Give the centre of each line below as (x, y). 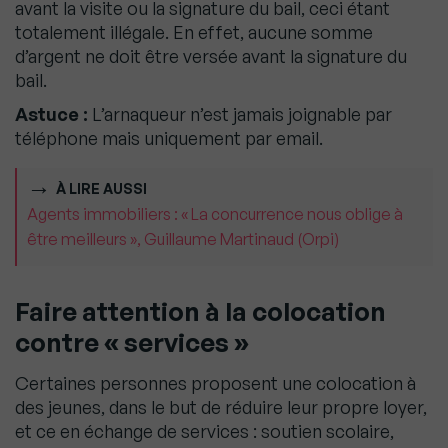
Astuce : (51, 114)
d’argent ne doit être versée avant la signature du (211, 56)
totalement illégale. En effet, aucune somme (194, 32)
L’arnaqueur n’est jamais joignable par (240, 114)
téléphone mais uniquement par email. (169, 138)
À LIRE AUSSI (101, 189)
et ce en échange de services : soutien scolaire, (204, 431)
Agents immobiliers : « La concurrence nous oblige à (215, 214)
